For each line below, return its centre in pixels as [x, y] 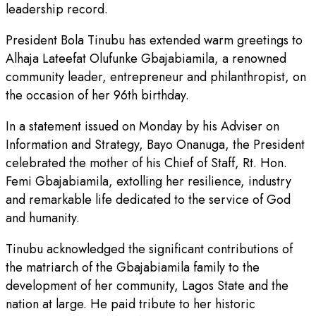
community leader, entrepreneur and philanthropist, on [156, 77]
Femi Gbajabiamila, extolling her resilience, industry [148, 181]
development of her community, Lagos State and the [147, 285]
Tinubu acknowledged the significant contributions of [149, 249]
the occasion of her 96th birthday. [97, 95]
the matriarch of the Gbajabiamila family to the [133, 267]
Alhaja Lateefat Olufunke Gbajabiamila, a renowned [146, 58]
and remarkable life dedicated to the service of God [148, 199]
